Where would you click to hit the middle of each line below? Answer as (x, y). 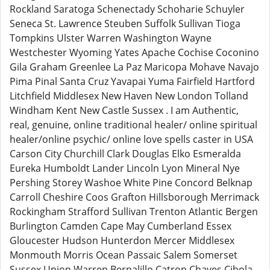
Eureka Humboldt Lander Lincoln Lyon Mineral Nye (125, 168)
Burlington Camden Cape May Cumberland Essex (121, 226)
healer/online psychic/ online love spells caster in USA (131, 139)
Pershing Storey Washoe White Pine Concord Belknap (131, 183)
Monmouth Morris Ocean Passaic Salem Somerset (124, 255)
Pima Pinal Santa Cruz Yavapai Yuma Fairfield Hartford (132, 81)
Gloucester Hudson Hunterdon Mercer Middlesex (122, 240)
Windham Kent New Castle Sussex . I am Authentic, (124, 110)
